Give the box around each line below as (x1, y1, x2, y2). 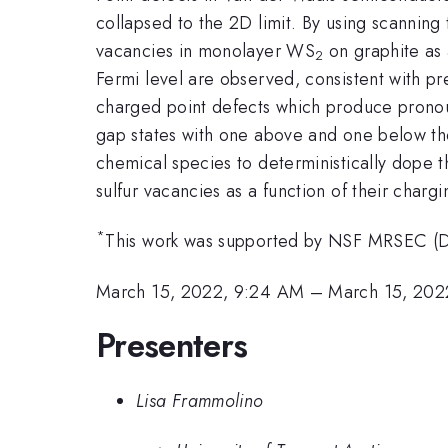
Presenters (96, 322, 248, 370)
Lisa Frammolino (136, 387, 264, 414)
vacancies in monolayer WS (96, 37, 315, 64)
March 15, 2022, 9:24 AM (96, 278, 305, 305)
